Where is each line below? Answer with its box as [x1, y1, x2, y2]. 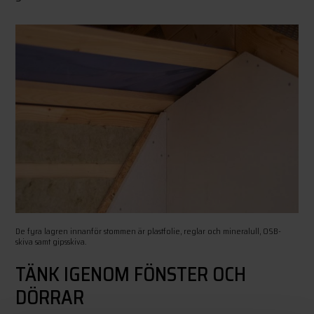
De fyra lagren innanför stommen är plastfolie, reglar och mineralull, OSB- [15, 224, 282, 238]
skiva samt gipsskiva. [15, 234, 87, 248]
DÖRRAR [15, 281, 85, 313]
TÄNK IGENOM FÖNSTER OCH [15, 258, 247, 289]
